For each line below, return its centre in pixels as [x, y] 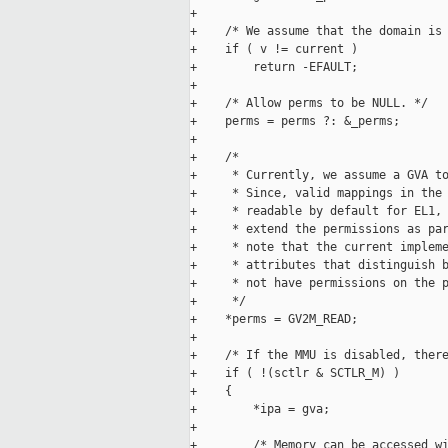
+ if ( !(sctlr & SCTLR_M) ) [295, 373]
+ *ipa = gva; [260, 409]
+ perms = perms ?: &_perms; [295, 121]
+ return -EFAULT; [274, 67]
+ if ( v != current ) [274, 49]
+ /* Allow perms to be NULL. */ [309, 103]
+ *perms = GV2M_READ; [274, 319]
